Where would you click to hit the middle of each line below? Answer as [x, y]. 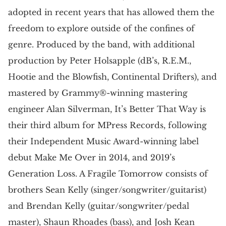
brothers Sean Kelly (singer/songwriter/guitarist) [107, 189]
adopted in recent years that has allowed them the [111, 12]
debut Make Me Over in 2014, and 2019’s [92, 157]
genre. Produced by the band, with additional [101, 44]
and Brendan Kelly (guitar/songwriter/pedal [99, 206]
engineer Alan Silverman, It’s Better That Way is [107, 109]
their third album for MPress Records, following [107, 125]
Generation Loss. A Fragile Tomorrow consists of [108, 173]
